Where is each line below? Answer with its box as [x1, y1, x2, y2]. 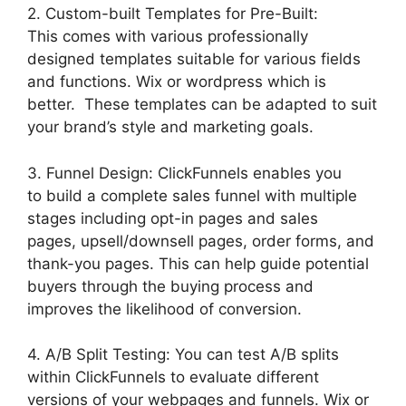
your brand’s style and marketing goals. [27, 118, 314, 137]
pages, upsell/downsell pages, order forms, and [27, 231, 374, 250]
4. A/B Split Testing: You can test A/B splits [27, 345, 339, 364]
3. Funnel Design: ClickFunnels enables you [27, 163, 342, 182]
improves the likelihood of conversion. [27, 299, 302, 318]
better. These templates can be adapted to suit [27, 95, 377, 114]
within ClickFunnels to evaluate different [27, 368, 319, 387]
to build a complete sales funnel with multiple [27, 186, 357, 205]
